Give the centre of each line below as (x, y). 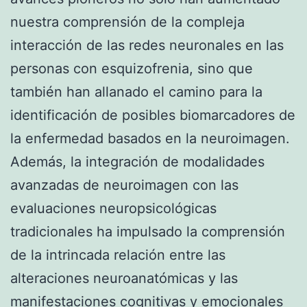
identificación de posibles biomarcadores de (153, 115)
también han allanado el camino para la (136, 91)
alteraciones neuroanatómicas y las (124, 278)
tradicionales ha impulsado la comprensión (148, 231)
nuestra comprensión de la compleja (127, 22)
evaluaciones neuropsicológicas (113, 208)
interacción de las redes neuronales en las (147, 45)
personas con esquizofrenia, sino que (132, 68)
